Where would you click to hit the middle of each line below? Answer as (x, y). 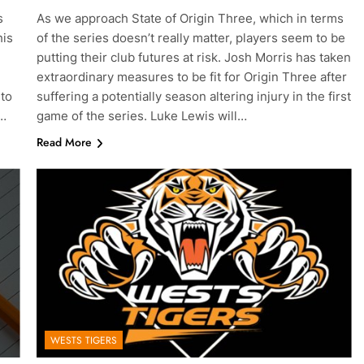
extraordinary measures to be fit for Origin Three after (191, 77)
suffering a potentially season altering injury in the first (193, 97)
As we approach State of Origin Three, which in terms (190, 19)
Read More (64, 143)
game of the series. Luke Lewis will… (141, 116)
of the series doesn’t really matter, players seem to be (191, 38)
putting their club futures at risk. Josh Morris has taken (193, 58)
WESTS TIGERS (83, 341)
